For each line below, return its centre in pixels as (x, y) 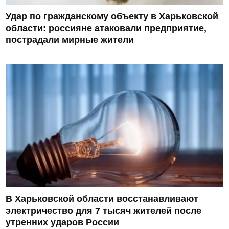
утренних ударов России (63, 223)
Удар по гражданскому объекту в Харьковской (112, 17)
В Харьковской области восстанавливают (102, 199)
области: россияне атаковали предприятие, (106, 28)
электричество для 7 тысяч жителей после (104, 211)
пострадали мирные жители (70, 40)
